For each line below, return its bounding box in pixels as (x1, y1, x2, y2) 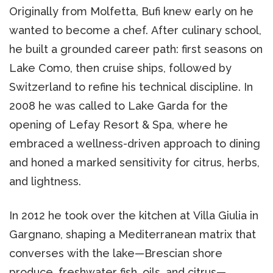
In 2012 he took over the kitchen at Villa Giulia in (9, 208, 258, 222)
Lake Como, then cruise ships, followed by (9, 61, 232, 74)
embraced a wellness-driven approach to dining (9, 136, 260, 150)
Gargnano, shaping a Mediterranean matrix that (9, 227, 256, 241)
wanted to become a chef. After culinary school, (9, 23, 261, 37)
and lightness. (9, 174, 81, 188)
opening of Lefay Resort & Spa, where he (9, 118, 228, 131)
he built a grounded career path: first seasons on (9, 42, 263, 55)
